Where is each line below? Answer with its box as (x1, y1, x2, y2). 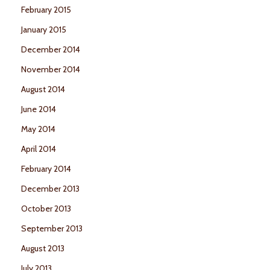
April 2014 (21, 143, 56, 155)
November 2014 (21, 64, 80, 75)
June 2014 (21, 104, 56, 115)
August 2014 (21, 84, 65, 95)
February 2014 (21, 163, 71, 175)
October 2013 (21, 203, 71, 215)
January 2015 (21, 24, 66, 36)
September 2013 (21, 223, 83, 234)
